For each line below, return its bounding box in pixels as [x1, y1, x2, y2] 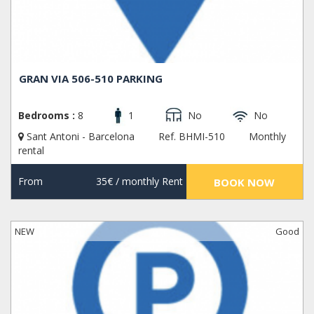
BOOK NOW [214, 175, 275, 190]
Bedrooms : [18, 109, 75, 123]
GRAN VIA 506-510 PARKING [19, 71, 163, 86]
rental [18, 144, 44, 158]
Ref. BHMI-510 [158, 130, 225, 144]
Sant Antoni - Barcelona [24, 130, 137, 144]
